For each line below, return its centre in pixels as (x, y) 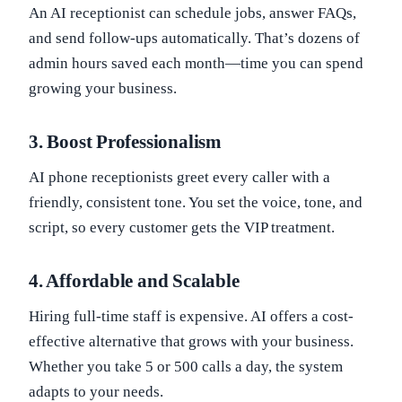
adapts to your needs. (96, 392)
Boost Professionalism (134, 142)
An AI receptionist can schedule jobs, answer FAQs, (192, 13)
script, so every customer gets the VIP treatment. (182, 227)
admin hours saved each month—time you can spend (196, 63)
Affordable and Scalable (143, 281)
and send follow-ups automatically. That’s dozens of (194, 38)
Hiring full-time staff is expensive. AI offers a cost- (191, 316)
